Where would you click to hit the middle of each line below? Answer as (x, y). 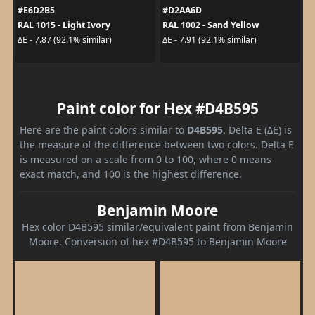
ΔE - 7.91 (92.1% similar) (210, 40)
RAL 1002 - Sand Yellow (211, 25)
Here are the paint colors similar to (103, 129)
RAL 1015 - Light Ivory (64, 25)
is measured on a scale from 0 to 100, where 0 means (146, 159)
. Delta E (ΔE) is (257, 129)
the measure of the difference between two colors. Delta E (157, 144)
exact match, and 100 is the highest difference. (131, 174)
